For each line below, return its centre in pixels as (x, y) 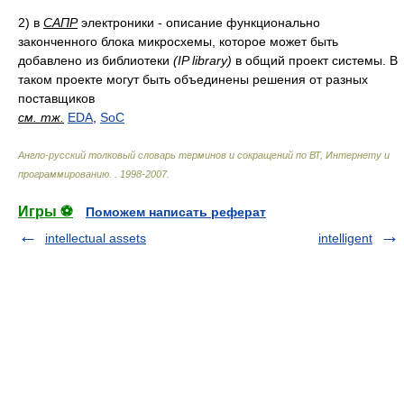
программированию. (66, 174)
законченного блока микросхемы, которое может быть (178, 41)
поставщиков (56, 98)
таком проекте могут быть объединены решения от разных (193, 79)
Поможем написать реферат (176, 212)
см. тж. (41, 117)
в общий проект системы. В (315, 60)
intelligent (345, 238)
